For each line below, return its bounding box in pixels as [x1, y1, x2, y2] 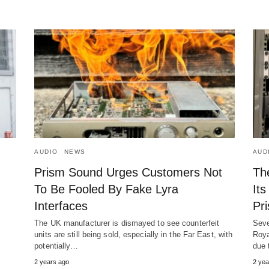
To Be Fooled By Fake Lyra [34, 183, 179, 196]
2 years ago [34, 258, 70, 266]
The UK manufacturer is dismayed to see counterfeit [34, 219, 220, 228]
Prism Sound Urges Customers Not [34, 166, 223, 180]
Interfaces [34, 199, 88, 213]
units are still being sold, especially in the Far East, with [34, 230, 233, 240]
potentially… [34, 241, 79, 251]
